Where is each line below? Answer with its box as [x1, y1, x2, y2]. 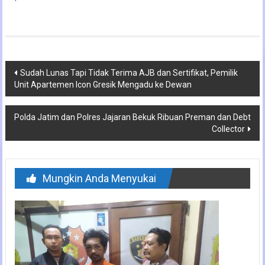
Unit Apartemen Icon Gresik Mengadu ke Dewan [14, 80, 192, 89]
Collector [212, 124, 245, 134]
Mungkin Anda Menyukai [42, 172, 156, 185]
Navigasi [4, 61, 66, 80]
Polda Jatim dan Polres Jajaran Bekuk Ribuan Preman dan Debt [14, 112, 251, 122]
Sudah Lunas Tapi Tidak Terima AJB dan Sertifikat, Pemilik [20, 68, 238, 77]
